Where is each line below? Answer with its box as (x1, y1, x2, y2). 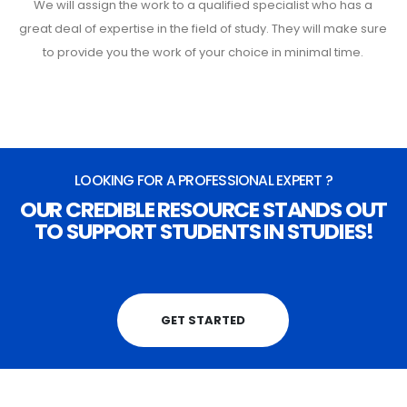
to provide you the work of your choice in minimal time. (43, 44, 364, 62)
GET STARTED (161, 312, 246, 330)
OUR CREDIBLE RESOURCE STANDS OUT (19, 194, 388, 225)
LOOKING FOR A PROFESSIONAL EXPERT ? (74, 171, 333, 191)
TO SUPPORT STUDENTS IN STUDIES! (34, 216, 373, 247)
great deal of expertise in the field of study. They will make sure (19, 20, 388, 38)
